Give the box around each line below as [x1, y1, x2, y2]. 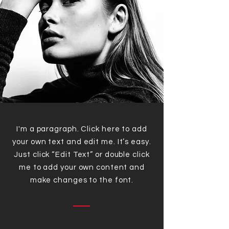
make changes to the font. [30, 176, 134, 184]
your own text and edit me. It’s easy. [12, 138, 151, 146]
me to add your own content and [19, 164, 145, 171]
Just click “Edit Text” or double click [14, 151, 150, 158]
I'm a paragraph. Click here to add [16, 125, 147, 133]
